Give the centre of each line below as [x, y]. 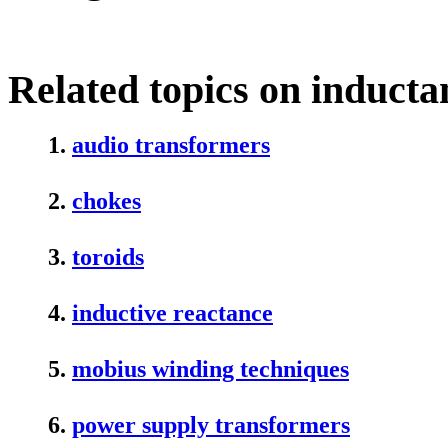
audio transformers [171, 145]
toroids [108, 257]
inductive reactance [172, 313]
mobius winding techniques [210, 369]
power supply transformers [211, 425]
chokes [106, 201]
